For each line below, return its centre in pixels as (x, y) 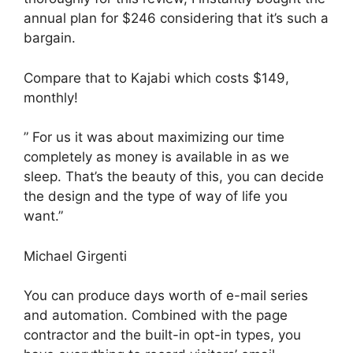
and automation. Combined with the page (156, 315)
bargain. (50, 38)
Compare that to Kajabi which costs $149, (156, 78)
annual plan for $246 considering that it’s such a (176, 18)
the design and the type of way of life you (156, 196)
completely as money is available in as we (156, 157)
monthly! (51, 97)
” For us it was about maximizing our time (154, 137)
